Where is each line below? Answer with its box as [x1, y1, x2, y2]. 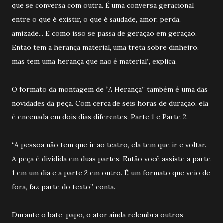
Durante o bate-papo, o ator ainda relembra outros [12, 210, 183, 219]
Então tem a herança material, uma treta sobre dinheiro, [12, 42, 199, 52]
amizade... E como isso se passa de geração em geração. [12, 28, 197, 38]
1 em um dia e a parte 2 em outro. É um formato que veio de [12, 168, 210, 177]
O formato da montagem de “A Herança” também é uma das [12, 84, 208, 94]
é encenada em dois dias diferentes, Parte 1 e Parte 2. [12, 112, 188, 121]
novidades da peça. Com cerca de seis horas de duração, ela [12, 98, 208, 108]
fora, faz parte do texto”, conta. [12, 182, 115, 191]
